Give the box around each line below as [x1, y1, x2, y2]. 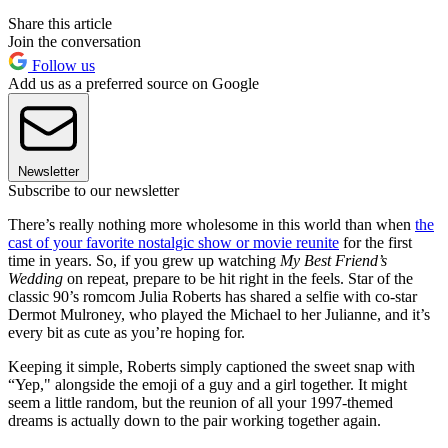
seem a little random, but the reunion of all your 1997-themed [8, 394, 393, 412]
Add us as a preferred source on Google [8, 75, 259, 93]
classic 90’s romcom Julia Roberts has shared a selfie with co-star [8, 288, 417, 306]
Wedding [8, 270, 63, 288]
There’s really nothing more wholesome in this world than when [8, 216, 415, 234]
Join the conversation [8, 33, 141, 51]
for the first [339, 234, 412, 252]
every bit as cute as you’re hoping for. [8, 324, 245, 342]
